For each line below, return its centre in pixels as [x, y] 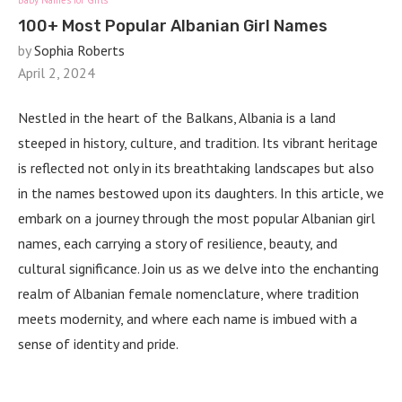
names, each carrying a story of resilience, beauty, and [178, 244]
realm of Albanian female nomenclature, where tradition [188, 294]
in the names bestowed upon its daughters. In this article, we [201, 193]
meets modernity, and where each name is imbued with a [188, 319]
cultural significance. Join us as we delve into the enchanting [198, 269]
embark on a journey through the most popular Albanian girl [197, 218]
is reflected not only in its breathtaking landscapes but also [196, 168]
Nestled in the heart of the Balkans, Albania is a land [177, 118]
